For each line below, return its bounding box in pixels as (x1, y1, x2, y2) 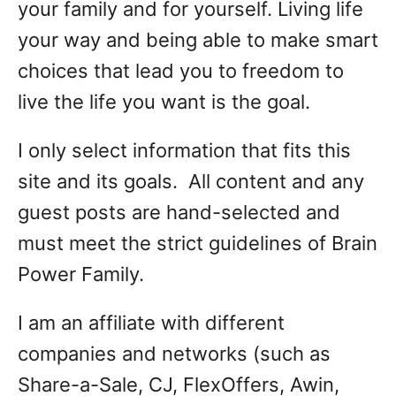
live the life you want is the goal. (18, 90, 310, 113)
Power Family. (18, 263, 144, 286)
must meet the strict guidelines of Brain (18, 232, 377, 255)
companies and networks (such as (18, 342, 331, 365)
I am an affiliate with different (18, 311, 285, 334)
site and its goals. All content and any (18, 170, 364, 193)
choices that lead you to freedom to (18, 59, 344, 82)
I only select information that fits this (18, 139, 351, 162)
